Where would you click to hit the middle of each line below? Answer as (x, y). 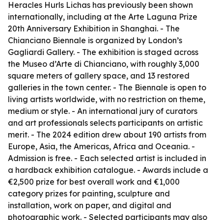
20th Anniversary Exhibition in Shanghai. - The (94, 28)
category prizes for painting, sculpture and (89, 193)
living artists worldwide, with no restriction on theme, (107, 99)
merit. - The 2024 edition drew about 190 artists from (107, 135)
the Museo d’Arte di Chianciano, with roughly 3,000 (104, 64)
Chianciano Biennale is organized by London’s (95, 40)
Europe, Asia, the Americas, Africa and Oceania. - (101, 146)
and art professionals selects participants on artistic (105, 123)
